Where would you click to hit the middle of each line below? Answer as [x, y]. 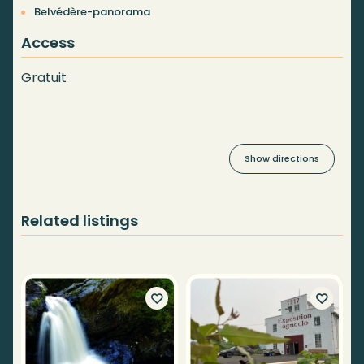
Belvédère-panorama [92, 12]
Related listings [80, 221]
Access [48, 43]
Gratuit [44, 78]
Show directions [282, 159]
